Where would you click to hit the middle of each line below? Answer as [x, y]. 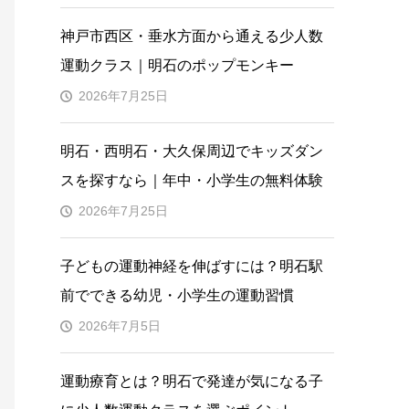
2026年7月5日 [120, 326]
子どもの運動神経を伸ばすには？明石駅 [192, 266]
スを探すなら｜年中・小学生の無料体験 [192, 180]
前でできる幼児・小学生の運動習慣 [177, 295]
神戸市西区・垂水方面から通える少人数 [192, 36]
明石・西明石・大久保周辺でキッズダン [192, 151]
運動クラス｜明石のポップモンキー [177, 65]
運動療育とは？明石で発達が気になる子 [192, 381]
